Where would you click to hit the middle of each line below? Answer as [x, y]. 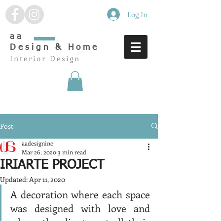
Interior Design [45, 58]
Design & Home [55, 48]
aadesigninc [37, 143]
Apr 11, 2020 [47, 179]
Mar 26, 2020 [39, 152]
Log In [137, 14]
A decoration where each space [80, 194]
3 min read [72, 152]
